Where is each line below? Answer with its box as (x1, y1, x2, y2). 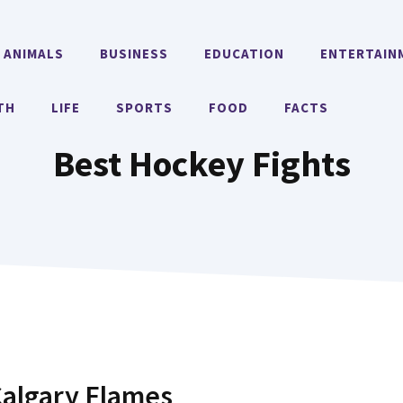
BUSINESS (100, 45, 169, 62)
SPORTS (116, 99, 174, 116)
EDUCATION (204, 45, 285, 62)
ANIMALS (4, 45, 65, 62)
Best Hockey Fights (52, 141, 351, 186)
